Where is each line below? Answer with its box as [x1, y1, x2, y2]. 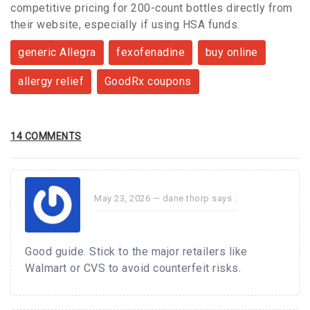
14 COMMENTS [10, 131, 82, 143]
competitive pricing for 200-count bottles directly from [10, 1, 293, 15]
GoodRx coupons [104, 75, 192, 89]
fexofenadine [116, 46, 185, 60]
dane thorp [162, 193, 210, 204]
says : [209, 193, 237, 204]
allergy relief [18, 75, 84, 89]
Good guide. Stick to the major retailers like [25, 245, 248, 259]
